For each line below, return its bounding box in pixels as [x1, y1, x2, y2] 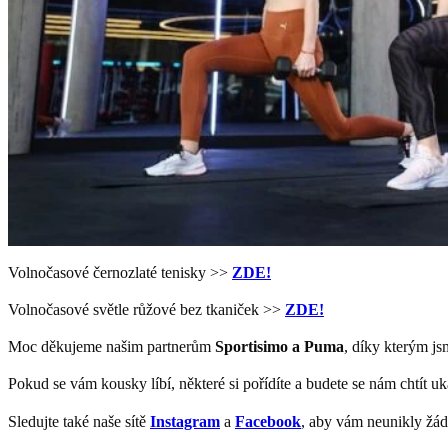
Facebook [235, 412, 301, 430]
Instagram [150, 412, 220, 430]
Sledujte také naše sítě [8, 412, 150, 430]
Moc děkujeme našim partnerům [8, 338, 211, 356]
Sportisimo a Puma [211, 338, 344, 356]
